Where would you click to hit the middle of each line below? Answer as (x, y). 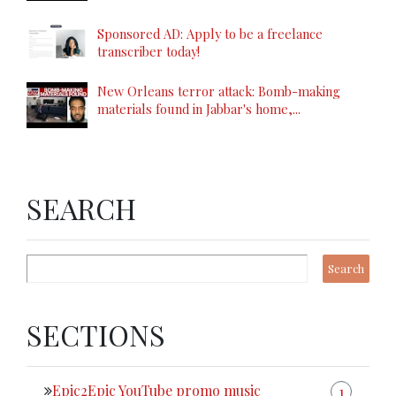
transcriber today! (148, 52)
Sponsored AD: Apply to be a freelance (210, 34)
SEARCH (81, 208)
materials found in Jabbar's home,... (199, 109)
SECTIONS (96, 334)
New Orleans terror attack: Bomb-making (219, 91)
